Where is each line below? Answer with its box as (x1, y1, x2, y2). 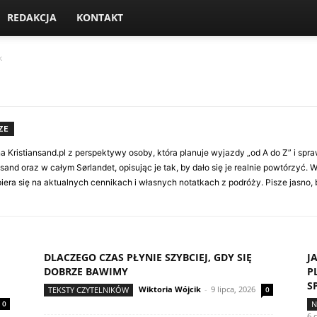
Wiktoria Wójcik (139, 284, 201, 294)
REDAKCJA (7, 11, 57, 24)
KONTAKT (76, 11, 123, 24)
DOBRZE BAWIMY (44, 265, 128, 278)
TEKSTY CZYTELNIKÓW (48, 284, 129, 295)
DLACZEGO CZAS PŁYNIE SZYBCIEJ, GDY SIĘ (44, 250, 252, 264)
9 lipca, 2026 (211, 284, 255, 294)
